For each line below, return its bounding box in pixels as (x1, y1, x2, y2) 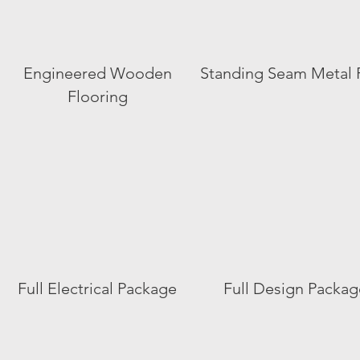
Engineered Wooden (22, 63, 172, 83)
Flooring (67, 87, 128, 106)
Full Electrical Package (18, 279, 177, 298)
